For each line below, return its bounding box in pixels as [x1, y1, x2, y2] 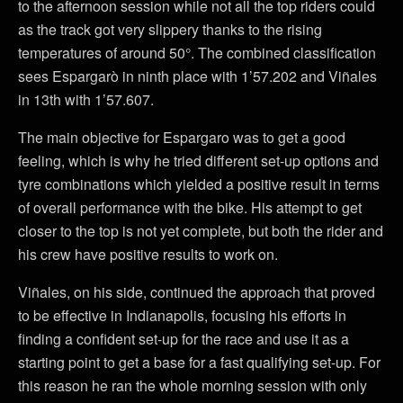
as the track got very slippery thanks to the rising [18, 18, 322, 40]
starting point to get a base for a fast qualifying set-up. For [18, 351, 381, 372]
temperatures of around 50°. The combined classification [18, 41, 376, 63]
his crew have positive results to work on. [18, 243, 278, 264]
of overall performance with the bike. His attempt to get [18, 196, 362, 218]
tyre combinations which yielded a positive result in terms [18, 173, 380, 194]
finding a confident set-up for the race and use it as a [18, 327, 349, 349]
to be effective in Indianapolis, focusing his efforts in [18, 304, 346, 326]
